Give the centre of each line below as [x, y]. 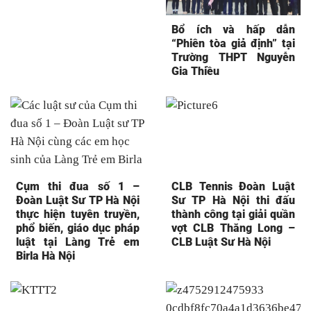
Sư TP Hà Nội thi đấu [233, 200]
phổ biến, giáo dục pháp [78, 228]
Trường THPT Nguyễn [233, 57]
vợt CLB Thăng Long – [233, 228]
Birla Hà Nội [45, 255]
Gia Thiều [195, 71]
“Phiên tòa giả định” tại [233, 43]
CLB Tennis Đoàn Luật [233, 186]
